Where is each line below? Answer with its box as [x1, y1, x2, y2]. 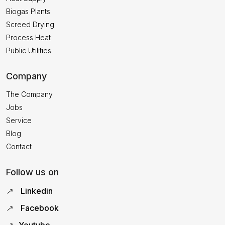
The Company [6, 89, 53, 98]
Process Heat [6, 33, 51, 42]
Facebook [19, 202, 59, 213]
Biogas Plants [6, 7, 50, 16]
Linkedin [19, 185, 53, 196]
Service [6, 116, 32, 125]
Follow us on [6, 166, 59, 177]
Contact [6, 142, 32, 151]
